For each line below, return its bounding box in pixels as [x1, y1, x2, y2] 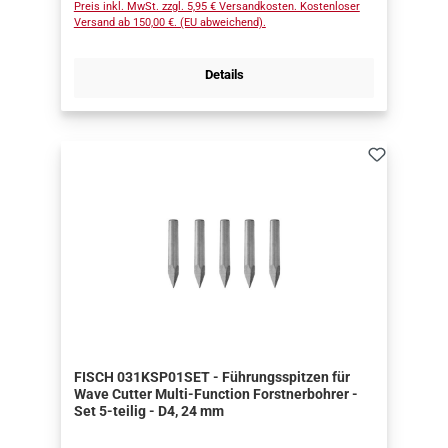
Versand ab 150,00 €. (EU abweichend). [73, 16, 266, 30]
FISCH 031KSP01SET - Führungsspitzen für [73, 368, 350, 386]
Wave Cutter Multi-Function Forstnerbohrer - [73, 385, 358, 403]
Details [204, 67, 244, 83]
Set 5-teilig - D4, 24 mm [73, 402, 224, 420]
